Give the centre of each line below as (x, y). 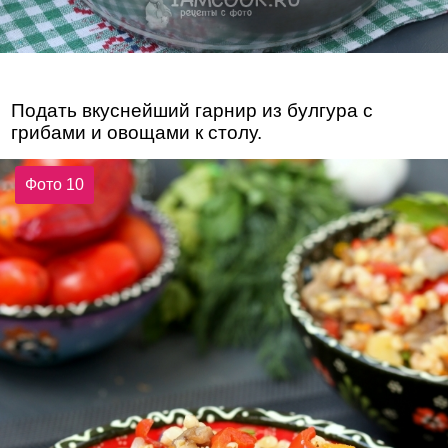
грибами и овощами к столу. (137, 133)
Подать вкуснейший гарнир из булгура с (192, 111)
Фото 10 (55, 184)
